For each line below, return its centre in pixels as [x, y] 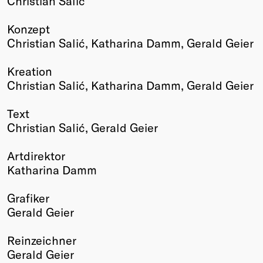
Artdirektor [36, 156]
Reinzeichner [42, 240]
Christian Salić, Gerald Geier [82, 128]
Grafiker [28, 198]
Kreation [30, 71]
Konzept [28, 29]
